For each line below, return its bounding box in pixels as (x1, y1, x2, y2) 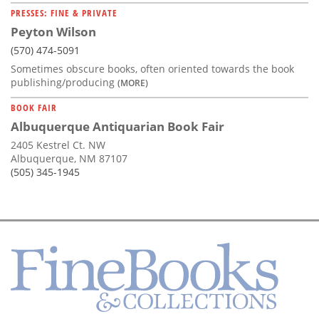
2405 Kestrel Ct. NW (11, 138, 105, 152)
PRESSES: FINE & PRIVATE (11, 6, 117, 20)
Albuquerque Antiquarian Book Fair (11, 118, 224, 135)
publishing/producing (11, 75, 117, 90)
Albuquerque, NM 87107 (11, 152, 127, 166)
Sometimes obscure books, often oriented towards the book (11, 62, 294, 76)
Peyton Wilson (11, 23, 96, 41)
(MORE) (117, 77, 148, 89)
